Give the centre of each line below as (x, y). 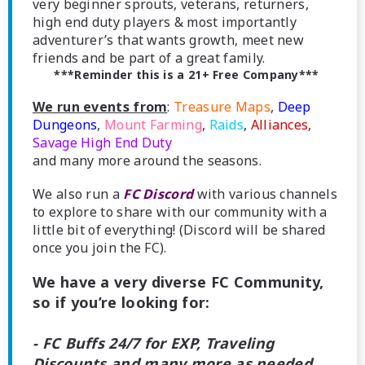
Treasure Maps (222, 107)
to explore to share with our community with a (180, 212)
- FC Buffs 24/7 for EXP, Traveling (154, 343)
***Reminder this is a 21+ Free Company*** (187, 75)
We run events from (100, 107)
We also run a (78, 194)
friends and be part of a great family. (149, 58)
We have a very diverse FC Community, (178, 282)
